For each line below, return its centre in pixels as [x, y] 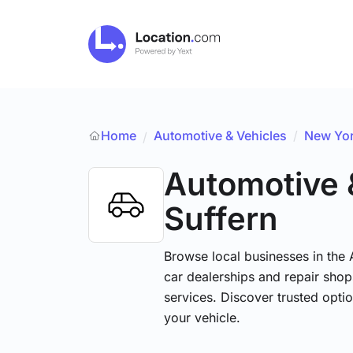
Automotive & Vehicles [220, 136]
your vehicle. [202, 318]
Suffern [221, 219]
